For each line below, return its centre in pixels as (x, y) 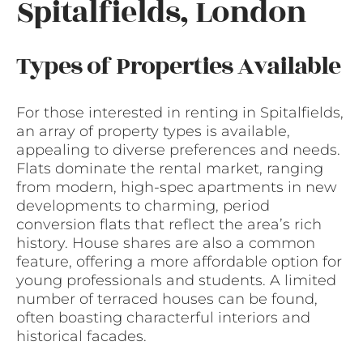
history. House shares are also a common (166, 243)
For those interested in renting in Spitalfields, (180, 112)
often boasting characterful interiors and (163, 317)
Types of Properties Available (178, 66)
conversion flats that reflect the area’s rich (169, 224)
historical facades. (81, 336)
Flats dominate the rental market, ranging (170, 168)
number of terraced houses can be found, (167, 299)
